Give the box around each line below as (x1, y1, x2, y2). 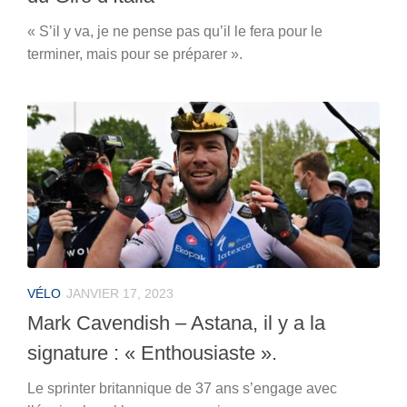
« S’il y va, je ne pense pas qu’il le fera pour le (27, 23, 323, 39)
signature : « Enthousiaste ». (27, 341, 277, 364)
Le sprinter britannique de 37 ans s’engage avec (27, 380, 337, 396)
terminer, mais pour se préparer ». (27, 45, 243, 62)
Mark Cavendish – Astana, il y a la (27, 311, 325, 334)
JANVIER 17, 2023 (66, 285, 174, 301)
